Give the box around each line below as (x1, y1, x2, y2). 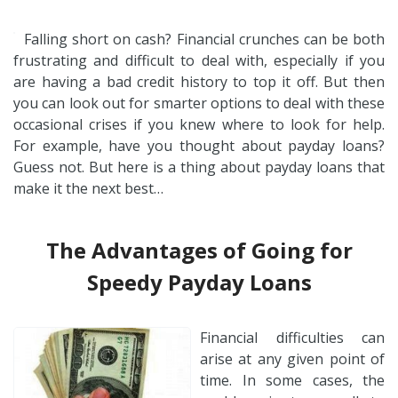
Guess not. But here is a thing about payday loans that (13, 156, 385, 177)
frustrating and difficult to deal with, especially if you (13, 50, 385, 70)
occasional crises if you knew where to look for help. (13, 114, 385, 134)
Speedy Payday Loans (86, 267, 312, 297)
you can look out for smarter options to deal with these (13, 92, 385, 113)
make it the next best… (13, 178, 163, 198)
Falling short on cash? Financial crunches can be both (24, 28, 385, 49)
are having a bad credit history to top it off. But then (13, 71, 385, 92)
